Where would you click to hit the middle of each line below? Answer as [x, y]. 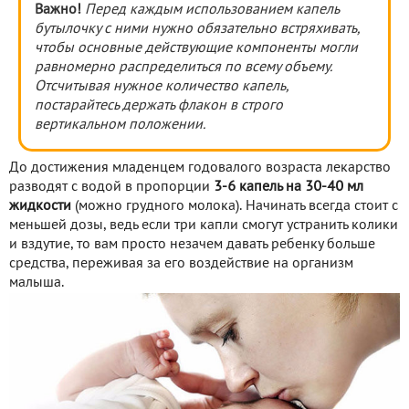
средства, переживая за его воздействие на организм [181, 263]
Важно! [58, 10]
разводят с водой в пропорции [111, 187]
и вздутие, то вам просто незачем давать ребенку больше [192, 244]
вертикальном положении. [120, 125]
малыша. [37, 283]
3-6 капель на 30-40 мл [288, 187]
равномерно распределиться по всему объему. [184, 67]
